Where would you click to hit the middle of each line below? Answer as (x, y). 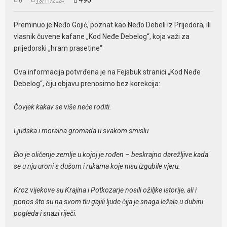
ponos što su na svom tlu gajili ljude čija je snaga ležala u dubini (109, 201)
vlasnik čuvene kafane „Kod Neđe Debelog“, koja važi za (102, 36)
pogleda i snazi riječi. (46, 213)
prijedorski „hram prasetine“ (58, 48)
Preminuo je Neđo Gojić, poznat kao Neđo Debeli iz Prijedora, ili (112, 25)
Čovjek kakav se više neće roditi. (63, 107)
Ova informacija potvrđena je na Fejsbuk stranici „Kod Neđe (107, 72)
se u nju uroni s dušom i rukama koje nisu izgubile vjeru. (97, 166)
